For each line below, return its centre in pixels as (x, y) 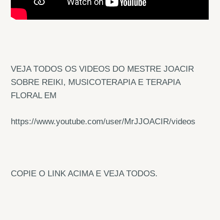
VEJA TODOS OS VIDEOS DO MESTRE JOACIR (103, 69)
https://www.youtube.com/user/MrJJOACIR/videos (103, 122)
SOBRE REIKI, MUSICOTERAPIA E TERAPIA (96, 82)
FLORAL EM (34, 96)
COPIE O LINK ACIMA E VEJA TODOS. (84, 174)
